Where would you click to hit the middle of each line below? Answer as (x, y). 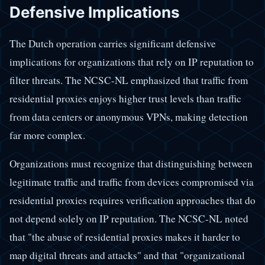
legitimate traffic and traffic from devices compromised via (132, 182)
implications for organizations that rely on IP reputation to (132, 62)
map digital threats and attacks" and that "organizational (127, 255)
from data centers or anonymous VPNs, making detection (129, 117)
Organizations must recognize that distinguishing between (131, 163)
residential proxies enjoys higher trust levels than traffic (125, 98)
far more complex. (47, 135)
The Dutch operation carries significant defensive (113, 43)
